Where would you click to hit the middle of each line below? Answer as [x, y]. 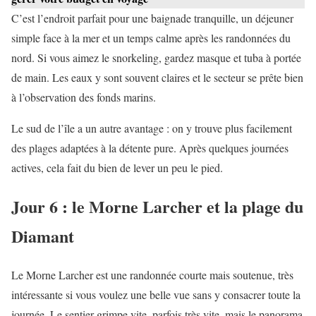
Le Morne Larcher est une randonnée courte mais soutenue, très [152, 274]
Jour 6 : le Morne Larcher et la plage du [157, 206]
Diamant [43, 236]
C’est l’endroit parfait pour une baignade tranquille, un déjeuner [152, 18]
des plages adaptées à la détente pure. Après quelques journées [150, 147]
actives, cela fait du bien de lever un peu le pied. [117, 167]
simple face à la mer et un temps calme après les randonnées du [151, 37]
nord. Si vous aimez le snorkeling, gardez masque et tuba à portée [156, 57]
